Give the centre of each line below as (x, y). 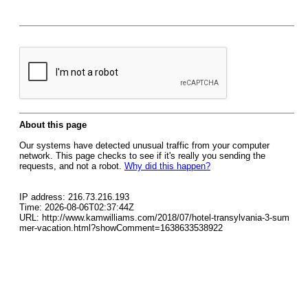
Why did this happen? (167, 166)
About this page (53, 125)
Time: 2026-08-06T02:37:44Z (77, 207)
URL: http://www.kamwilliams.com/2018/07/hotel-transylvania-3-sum (154, 218)
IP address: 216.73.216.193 (74, 197)
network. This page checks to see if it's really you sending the (142, 156)
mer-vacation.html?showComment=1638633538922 (121, 228)
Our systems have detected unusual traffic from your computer (144, 145)
